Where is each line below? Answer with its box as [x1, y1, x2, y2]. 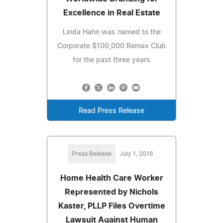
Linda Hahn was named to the [62, 28, 161, 36]
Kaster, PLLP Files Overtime [58, 202, 165, 210]
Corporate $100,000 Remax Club [57, 42, 166, 50]
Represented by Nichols [65, 188, 158, 196]
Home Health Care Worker [60, 174, 163, 182]
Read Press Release [79, 107, 144, 114]
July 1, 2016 [119, 150, 153, 157]
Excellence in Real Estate [63, 8, 160, 17]
